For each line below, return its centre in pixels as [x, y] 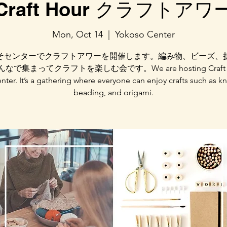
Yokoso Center [145, 35]
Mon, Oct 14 [78, 35]
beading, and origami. [113, 93]
